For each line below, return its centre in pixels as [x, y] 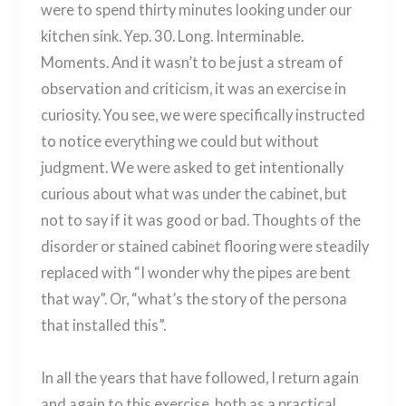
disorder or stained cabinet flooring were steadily [204, 246]
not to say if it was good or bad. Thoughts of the [200, 220]
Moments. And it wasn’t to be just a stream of [192, 63]
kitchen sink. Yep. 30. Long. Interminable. [172, 36]
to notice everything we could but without [179, 141]
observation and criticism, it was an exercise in [193, 89]
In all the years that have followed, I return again [199, 377]
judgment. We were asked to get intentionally [192, 168]
